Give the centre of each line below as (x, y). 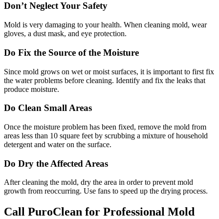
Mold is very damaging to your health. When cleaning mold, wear (105, 25)
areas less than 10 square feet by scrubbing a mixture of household (106, 136)
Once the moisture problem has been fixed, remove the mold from (105, 127)
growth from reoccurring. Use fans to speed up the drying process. (106, 191)
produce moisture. (32, 89)
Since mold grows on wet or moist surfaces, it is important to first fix (109, 71)
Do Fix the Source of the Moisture (71, 52)
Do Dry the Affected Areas (58, 163)
